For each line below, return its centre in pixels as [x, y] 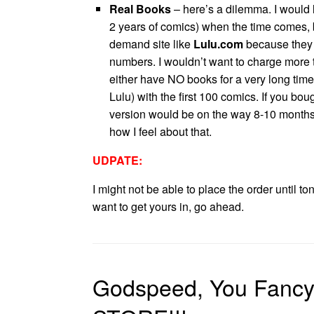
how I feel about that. [161, 131]
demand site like [151, 44]
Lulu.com [218, 44]
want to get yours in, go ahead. [168, 206]
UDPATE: [117, 160]
